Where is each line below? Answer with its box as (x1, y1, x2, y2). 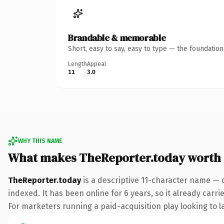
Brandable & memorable (68, 31, 166, 44)
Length (68, 60, 87, 67)
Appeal (87, 60, 106, 67)
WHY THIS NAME (18, 137, 62, 144)
